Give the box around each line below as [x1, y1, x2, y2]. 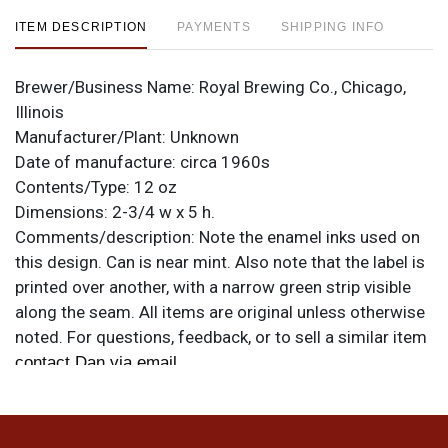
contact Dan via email [15, 352, 177, 372]
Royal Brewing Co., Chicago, [199, 76, 406, 97]
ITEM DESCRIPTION [15, 19, 148, 34]
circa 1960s [180, 151, 270, 172]
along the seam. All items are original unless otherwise [15, 301, 425, 322]
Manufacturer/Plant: [15, 126, 170, 147]
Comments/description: [15, 226, 199, 247]
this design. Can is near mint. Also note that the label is [15, 251, 425, 272]
